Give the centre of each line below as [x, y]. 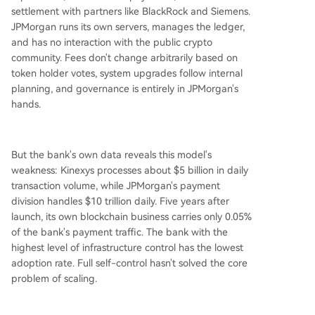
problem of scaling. [54, 278]
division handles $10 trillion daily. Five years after [120, 201]
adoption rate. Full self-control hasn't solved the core [129, 263]
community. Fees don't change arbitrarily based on [124, 58]
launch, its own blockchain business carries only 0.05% [131, 217]
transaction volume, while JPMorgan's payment [116, 186]
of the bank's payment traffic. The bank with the [120, 232]
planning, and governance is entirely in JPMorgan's [125, 89]
